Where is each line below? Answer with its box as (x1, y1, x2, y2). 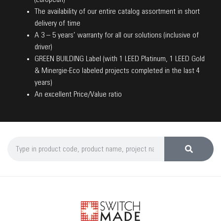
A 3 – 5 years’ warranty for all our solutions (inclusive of (35, 31, 199, 39)
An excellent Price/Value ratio (35, 90, 122, 98)
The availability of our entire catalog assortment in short (35, 7, 200, 15)
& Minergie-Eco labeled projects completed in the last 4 (35, 66, 200, 74)
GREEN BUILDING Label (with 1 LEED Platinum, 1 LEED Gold (35, 54, 205, 63)
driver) (35, 42, 52, 51)
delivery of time (35, 19, 80, 27)
